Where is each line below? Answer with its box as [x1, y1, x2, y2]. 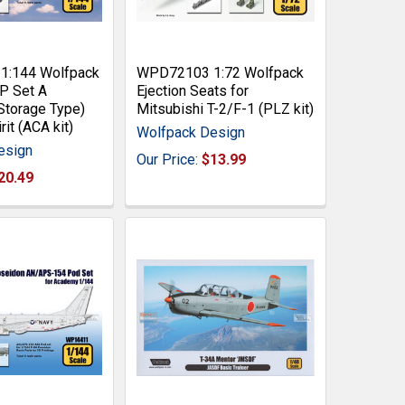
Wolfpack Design [136, 123, 245, 141]
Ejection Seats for [136, 81, 249, 99]
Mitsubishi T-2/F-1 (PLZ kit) [136, 99, 314, 118]
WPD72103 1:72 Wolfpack [136, 63, 304, 81]
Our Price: [136, 150, 202, 168]
